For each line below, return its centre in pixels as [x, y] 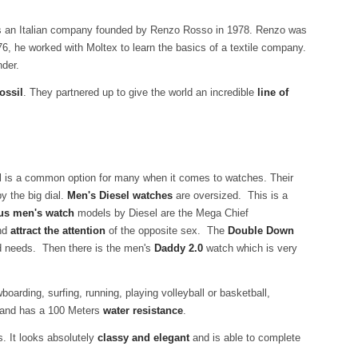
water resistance [143, 310]
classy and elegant [142, 338]
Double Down [261, 231]
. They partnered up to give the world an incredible [139, 92]
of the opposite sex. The [167, 231]
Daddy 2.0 [179, 248]
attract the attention [58, 231]
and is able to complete [245, 338]
